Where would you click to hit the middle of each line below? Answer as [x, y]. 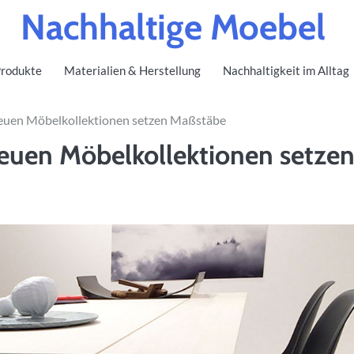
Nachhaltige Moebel [173, 27]
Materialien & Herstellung [132, 70]
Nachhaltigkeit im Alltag [286, 70]
